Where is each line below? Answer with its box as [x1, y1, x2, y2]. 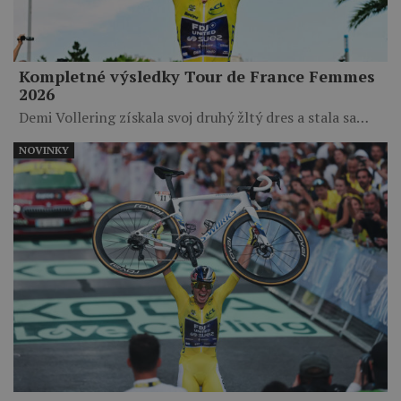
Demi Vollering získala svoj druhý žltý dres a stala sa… [19, 107, 369, 128]
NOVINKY [19, 143, 69, 158]
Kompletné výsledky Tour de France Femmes [19, 65, 375, 88]
